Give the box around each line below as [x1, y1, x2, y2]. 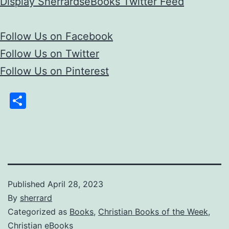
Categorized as [8, 206, 70, 217]
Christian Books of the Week [98, 206, 208, 217]
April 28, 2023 [48, 178, 103, 189]
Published [8, 178, 48, 189]
